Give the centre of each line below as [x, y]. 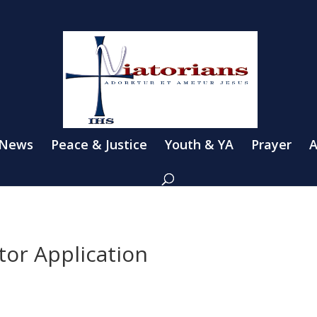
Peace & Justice [99, 144]
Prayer [271, 144]
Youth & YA [199, 144]
